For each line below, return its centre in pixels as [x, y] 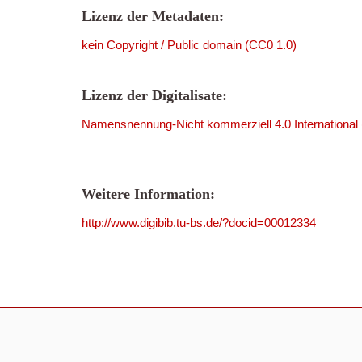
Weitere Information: [148, 194]
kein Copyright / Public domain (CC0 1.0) [189, 45]
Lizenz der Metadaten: [153, 16]
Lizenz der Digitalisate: [154, 95]
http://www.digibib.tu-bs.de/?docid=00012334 [199, 223]
